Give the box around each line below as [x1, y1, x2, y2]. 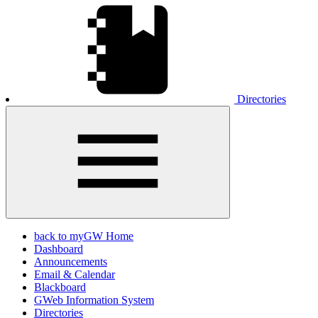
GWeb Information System [34, 293, 154, 306]
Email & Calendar [34, 268, 115, 280]
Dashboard [34, 242, 83, 255]
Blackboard [34, 280, 86, 293]
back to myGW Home [34, 229, 133, 242]
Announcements [34, 255, 107, 268]
